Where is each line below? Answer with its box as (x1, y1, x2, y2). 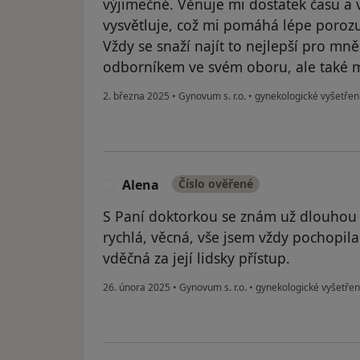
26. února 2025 (103, 280, 170, 295)
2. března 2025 (103, 89, 170, 104)
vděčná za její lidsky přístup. (103, 248, 290, 268)
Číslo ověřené (178, 176, 253, 192)
